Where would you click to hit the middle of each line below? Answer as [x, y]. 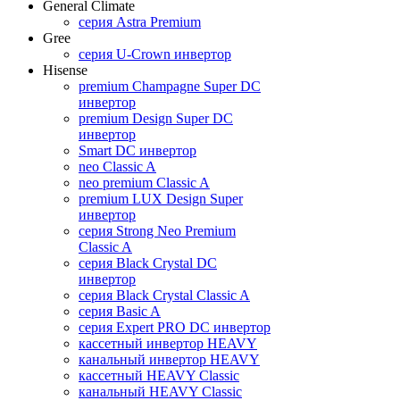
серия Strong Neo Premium [157, 230]
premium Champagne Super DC [170, 86]
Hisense [65, 70]
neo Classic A [117, 166]
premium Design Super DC [156, 118]
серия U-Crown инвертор [155, 54]
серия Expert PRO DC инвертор [175, 327]
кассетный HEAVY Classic [159, 375]
